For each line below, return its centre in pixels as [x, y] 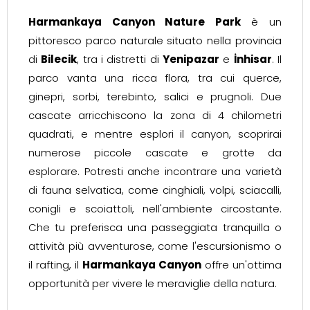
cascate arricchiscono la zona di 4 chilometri [155, 115]
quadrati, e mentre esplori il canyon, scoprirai [155, 134]
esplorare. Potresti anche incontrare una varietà [155, 171]
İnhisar [253, 59]
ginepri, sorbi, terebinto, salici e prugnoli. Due [155, 97]
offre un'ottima [241, 265]
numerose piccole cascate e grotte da [155, 153]
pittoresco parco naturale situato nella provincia [155, 40]
